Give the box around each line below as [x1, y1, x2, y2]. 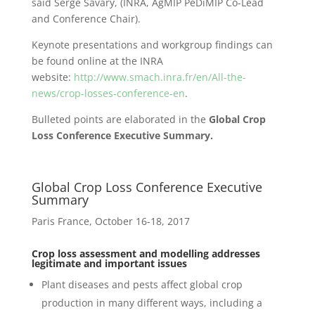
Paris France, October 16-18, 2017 [31, 214, 190, 229]
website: [31, 70, 74, 84]
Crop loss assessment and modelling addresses [31, 247, 260, 261]
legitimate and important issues [31, 257, 187, 271]
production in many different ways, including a [41, 296, 262, 310]
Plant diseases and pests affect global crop [41, 278, 243, 292]
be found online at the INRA [31, 54, 163, 68]
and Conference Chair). [31, 12, 146, 26]
